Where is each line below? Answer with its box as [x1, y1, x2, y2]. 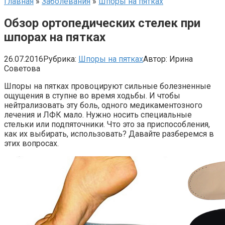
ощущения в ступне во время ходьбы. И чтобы [4, 90, 180, 100]
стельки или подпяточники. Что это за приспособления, [4, 119, 210, 129]
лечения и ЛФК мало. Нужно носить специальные [4, 109, 192, 120]
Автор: [143, 54, 167, 64]
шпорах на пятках [4, 30, 105, 44]
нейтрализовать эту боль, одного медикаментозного [4, 100, 202, 110]
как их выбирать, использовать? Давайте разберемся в [4, 129, 214, 139]
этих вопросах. [4, 138, 59, 148]
